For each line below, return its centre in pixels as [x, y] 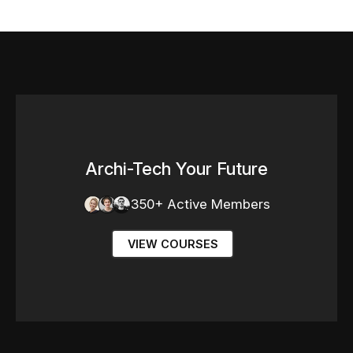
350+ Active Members [200, 204]
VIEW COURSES [173, 243]
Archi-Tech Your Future [176, 168]
